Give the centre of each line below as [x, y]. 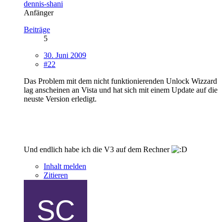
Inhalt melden [65, 166]
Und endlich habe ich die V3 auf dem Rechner [98, 149]
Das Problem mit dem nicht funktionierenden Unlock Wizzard [120, 81]
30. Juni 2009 [65, 55]
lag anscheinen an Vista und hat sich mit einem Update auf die [121, 90]
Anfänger [39, 12]
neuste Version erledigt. [60, 99]
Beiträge [37, 29]
